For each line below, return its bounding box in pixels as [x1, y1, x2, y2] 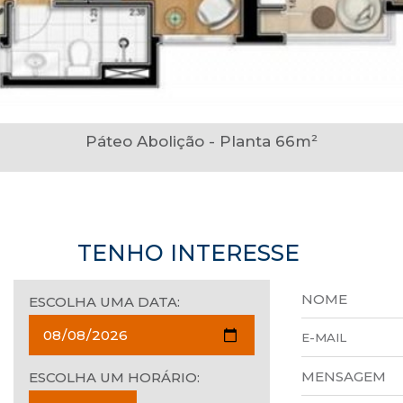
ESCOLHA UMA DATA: [29, 293, 181, 311]
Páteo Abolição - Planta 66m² [85, 131, 318, 150]
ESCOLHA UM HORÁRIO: [29, 369, 201, 387]
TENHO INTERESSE [76, 239, 300, 267]
